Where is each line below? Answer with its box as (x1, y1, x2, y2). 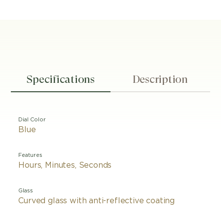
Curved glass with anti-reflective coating (18, 197, 175, 205)
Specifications (27, 73, 95, 85)
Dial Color (18, 117, 46, 122)
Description (132, 73, 188, 85)
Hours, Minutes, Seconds (18, 161, 112, 169)
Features (18, 152, 43, 158)
